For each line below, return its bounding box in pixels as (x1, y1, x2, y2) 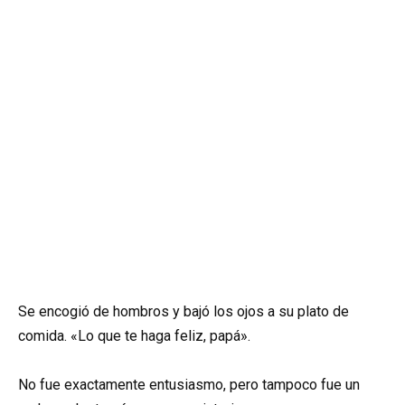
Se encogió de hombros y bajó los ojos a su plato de (18, 302, 349, 320)
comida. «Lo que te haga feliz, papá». (18, 326, 250, 344)
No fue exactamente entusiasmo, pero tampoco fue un (18, 375, 360, 393)
